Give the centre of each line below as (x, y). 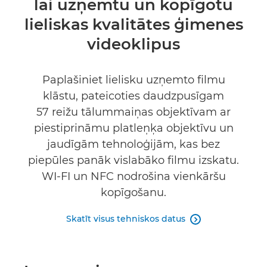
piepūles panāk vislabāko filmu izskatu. (133, 160)
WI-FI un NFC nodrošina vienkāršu (133, 176)
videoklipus (133, 44)
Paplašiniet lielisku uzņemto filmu (133, 80)
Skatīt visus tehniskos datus (126, 219)
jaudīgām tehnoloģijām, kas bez (133, 144)
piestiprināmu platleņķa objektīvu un (133, 128)
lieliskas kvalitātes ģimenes (133, 24)
